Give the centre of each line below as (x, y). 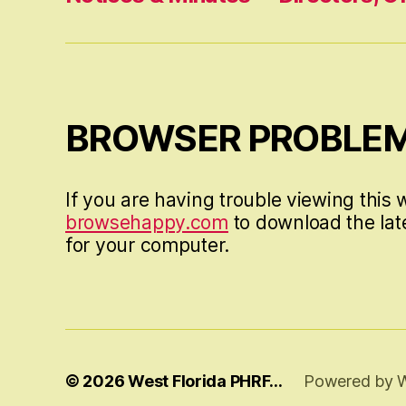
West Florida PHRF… (205, 382)
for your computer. (148, 246)
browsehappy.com (147, 223)
